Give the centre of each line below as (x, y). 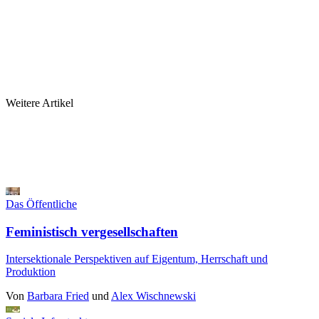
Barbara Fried (58, 296)
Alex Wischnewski (153, 296)
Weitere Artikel (40, 103)
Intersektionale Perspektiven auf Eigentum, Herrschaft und (137, 259)
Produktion (31, 272)
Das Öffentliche (41, 204)
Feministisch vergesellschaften (92, 231)
